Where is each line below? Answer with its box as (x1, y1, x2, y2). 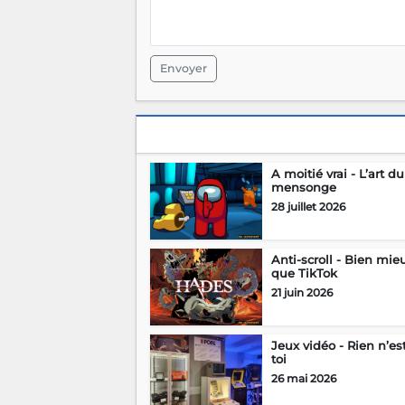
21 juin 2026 (270, 286, 333, 300)
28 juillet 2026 (270, 200, 345, 214)
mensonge (270, 180, 336, 195)
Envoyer (159, 61, 207, 76)
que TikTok (270, 266, 337, 281)
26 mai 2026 (270, 372, 336, 386)
